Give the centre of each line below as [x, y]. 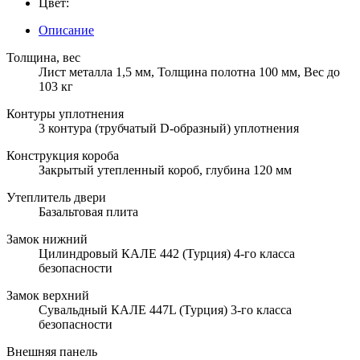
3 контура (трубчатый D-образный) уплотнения [169, 128]
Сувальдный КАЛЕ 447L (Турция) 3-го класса [165, 309]
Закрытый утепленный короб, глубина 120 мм [165, 170]
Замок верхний [48, 295]
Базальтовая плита [88, 211]
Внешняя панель [52, 351]
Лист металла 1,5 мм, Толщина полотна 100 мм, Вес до [189, 72]
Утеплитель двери [56, 197]
